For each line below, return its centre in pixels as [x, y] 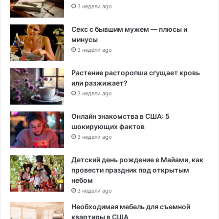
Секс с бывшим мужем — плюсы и [129, 29]
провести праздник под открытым [130, 170]
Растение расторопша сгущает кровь [136, 72]
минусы [85, 39]
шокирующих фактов [108, 126]
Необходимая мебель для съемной [131, 206]
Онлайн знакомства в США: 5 [120, 116]
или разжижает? [99, 83]
